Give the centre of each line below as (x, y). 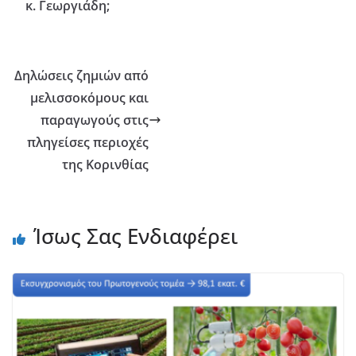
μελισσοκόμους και (90, 97)
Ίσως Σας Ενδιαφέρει (135, 236)
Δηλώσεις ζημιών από (82, 75)
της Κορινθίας (106, 164)
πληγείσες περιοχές (88, 142)
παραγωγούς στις (95, 120)
